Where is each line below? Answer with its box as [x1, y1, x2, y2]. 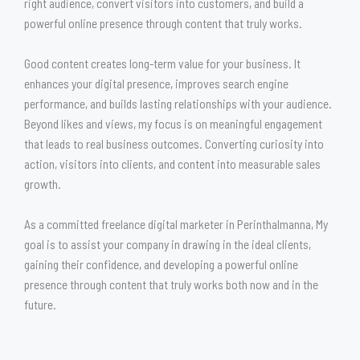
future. [24, 296, 56, 312]
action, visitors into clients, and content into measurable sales [24, 155, 321, 171]
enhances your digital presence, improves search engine [24, 75, 288, 91]
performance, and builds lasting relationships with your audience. [24, 95, 332, 111]
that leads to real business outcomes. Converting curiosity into [24, 135, 324, 151]
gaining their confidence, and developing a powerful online [24, 256, 298, 272]
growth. [24, 175, 61, 191]
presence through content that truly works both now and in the [24, 276, 318, 292]
